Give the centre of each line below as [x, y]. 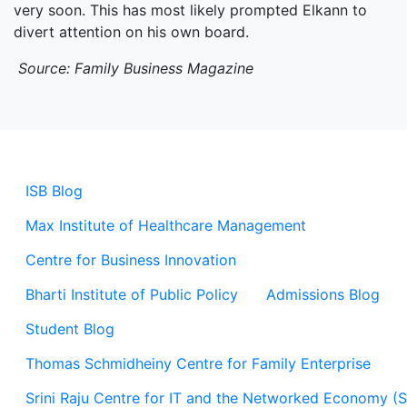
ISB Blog [54, 191]
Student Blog [70, 329]
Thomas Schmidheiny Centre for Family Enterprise [198, 363]
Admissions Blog [323, 294]
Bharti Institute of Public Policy [132, 294]
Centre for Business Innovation [131, 260]
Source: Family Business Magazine [136, 68]
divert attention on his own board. [131, 32]
